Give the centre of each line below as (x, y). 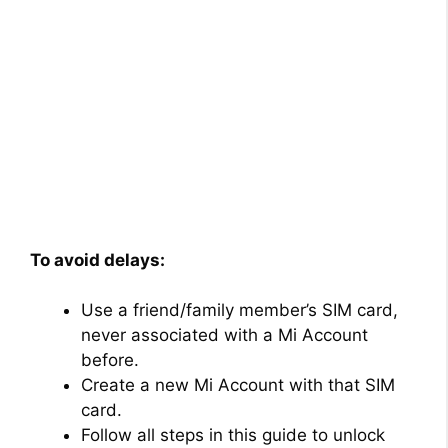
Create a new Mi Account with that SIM (238, 385)
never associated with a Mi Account (224, 335)
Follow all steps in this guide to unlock (233, 435)
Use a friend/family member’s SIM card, (239, 310)
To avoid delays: (97, 259)
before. (110, 360)
